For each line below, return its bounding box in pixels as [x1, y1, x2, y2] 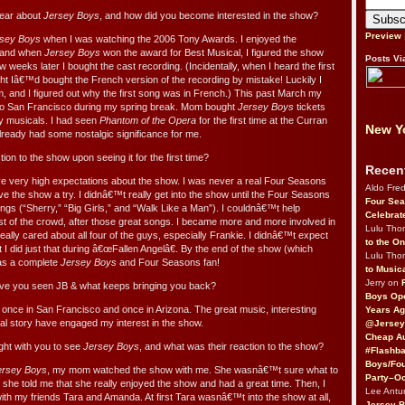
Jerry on [365, 277, 401, 287]
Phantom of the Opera [99, 115, 196, 127]
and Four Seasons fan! [117, 257, 220, 268]
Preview [365, 31, 401, 42]
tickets [294, 101, 325, 113]
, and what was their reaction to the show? [139, 341, 324, 353]
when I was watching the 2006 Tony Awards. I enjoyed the [41, 33, 297, 45]
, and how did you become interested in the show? [99, 10, 318, 22]
